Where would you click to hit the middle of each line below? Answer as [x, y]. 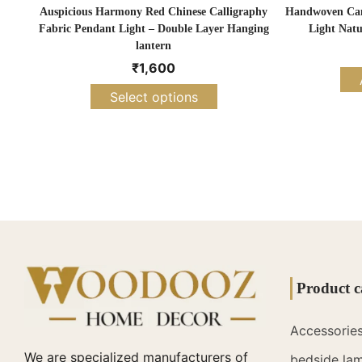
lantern [154, 46]
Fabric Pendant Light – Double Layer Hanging [154, 29]
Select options [154, 97]
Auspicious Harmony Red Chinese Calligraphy [154, 12]
